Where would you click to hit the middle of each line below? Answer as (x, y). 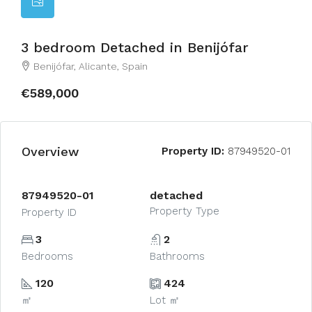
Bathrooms (177, 256)
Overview (50, 151)
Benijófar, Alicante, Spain (91, 66)
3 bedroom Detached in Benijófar (135, 47)
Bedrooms (47, 256)
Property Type (184, 211)
